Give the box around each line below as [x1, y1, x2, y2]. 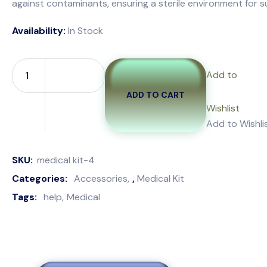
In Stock [68, 24, 103, 37]
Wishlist [206, 101, 240, 114]
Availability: [12, 24, 66, 37]
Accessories [74, 172, 128, 185]
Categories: [12, 172, 70, 185]
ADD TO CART [126, 89, 185, 101]
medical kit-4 [37, 153, 95, 166]
